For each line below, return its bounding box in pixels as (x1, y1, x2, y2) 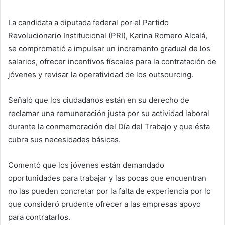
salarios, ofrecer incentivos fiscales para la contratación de (8, 57, 216, 66)
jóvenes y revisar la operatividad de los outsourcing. (8, 70, 193, 79)
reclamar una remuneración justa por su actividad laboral (8, 108, 209, 118)
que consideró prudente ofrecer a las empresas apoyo (8, 199, 201, 209)
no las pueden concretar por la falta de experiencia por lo (8, 186, 211, 196)
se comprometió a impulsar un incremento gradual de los (8, 44, 210, 53)
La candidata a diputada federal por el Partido (8, 18, 169, 27)
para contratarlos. (8, 212, 70, 222)
